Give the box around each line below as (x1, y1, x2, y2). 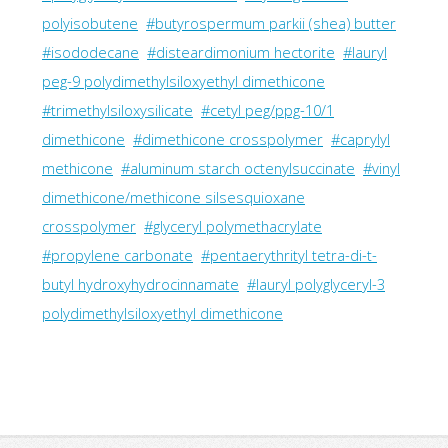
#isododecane (42, 42, 139, 63)
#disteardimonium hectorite (147, 42, 335, 63)
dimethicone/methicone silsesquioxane (42, 187, 305, 208)
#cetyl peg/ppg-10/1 (201, 100, 334, 121)
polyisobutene (42, 13, 138, 34)
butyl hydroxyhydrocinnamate (42, 274, 239, 295)
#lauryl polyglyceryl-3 (247, 274, 385, 295)
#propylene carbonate (42, 245, 193, 266)
